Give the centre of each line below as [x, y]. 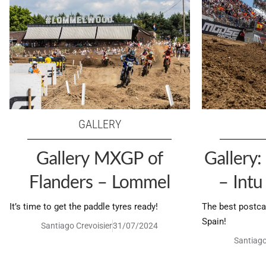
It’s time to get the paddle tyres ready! [83, 206]
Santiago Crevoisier [77, 225]
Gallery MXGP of [100, 157]
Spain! [214, 221]
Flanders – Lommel [99, 181]
